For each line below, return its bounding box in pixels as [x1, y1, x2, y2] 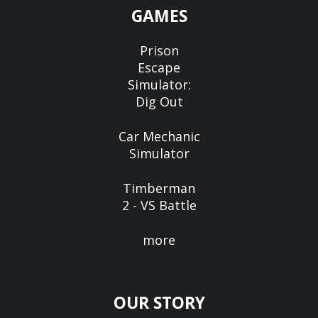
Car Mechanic [118, 128, 200, 145]
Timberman [123, 180, 195, 197]
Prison [139, 42, 179, 59]
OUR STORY [113, 291, 205, 314]
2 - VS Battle [121, 197, 197, 214]
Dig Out [135, 93, 183, 110]
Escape [138, 59, 180, 76]
